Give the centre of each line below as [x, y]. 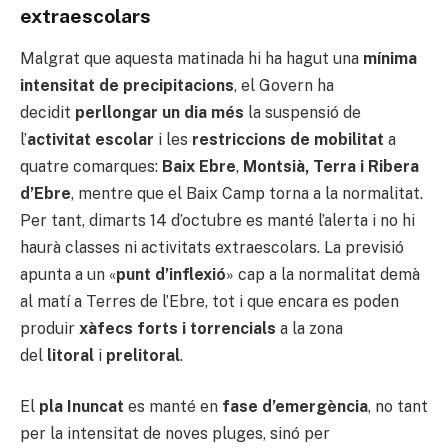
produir [49, 328]
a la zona [309, 328]
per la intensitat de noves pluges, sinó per [175, 434]
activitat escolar [90, 139]
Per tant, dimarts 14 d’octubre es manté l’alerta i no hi [217, 220]
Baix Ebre [199, 166]
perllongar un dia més [159, 112]
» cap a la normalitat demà [323, 274]
